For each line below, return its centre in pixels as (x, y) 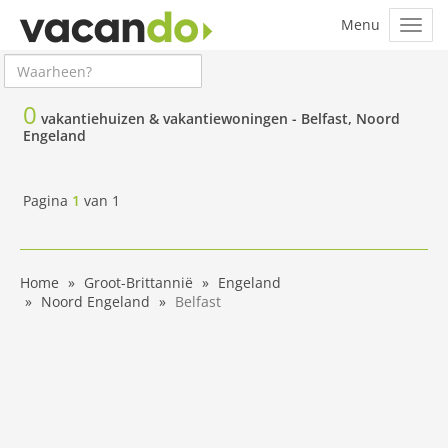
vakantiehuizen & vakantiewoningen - (171, 118)
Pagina (47, 200)
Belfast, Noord (350, 118)
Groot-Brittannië (138, 282)
